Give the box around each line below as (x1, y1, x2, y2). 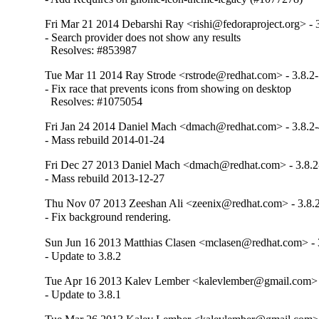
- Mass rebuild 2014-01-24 (45, 134, 165, 147)
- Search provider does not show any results (45, 31, 241, 44)
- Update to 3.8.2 (45, 249, 122, 262)
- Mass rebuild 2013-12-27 (45, 172, 165, 185)
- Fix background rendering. (45, 211, 172, 224)
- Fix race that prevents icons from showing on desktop (45, 83, 292, 95)
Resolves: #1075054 (45, 95, 143, 108)
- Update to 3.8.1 (45, 288, 122, 300)
